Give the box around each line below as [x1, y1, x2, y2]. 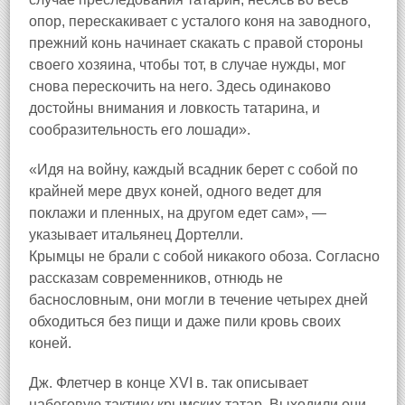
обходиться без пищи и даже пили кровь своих [29, 314, 341, 329]
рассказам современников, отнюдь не [29, 270, 283, 286]
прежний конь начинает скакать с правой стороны [29, 35, 363, 51]
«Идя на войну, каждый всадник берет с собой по [29, 162, 358, 177]
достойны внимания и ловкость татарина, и [29, 100, 320, 116]
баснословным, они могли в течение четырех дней [29, 292, 368, 307]
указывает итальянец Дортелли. [29, 227, 243, 242]
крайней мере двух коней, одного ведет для [29, 184, 322, 199]
